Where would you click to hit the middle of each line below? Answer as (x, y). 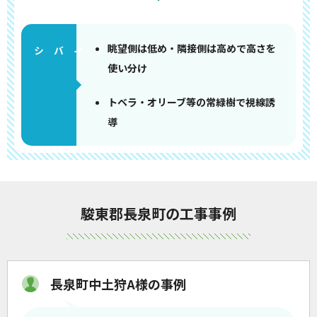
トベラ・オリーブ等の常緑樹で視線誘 (191, 102)
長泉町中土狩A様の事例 (118, 284)
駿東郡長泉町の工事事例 (158, 213)
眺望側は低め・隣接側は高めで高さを (191, 48)
